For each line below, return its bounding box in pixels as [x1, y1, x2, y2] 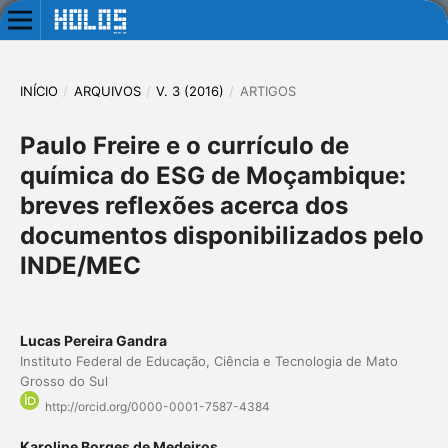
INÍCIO [19, 82, 58, 99]
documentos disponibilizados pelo [19, 220, 424, 250]
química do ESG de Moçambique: [19, 160, 406, 190]
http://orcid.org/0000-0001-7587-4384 [44, 399, 270, 415]
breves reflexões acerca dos [19, 190, 348, 220]
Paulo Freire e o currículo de [19, 130, 349, 160]
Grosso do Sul [19, 372, 108, 389]
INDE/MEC [19, 250, 141, 280]
